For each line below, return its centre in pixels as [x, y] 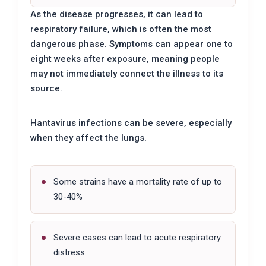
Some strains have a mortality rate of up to [138, 182]
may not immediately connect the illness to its [127, 74]
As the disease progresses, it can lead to [117, 15]
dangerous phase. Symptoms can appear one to [132, 44]
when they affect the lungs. [88, 138]
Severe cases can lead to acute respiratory [137, 238]
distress [69, 253]
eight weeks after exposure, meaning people [125, 59]
